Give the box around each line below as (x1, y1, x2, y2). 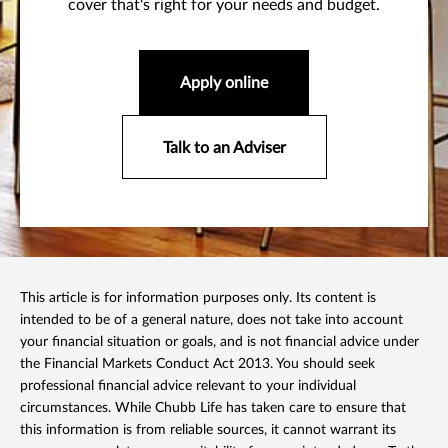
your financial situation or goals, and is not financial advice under (20, 335, 419, 350)
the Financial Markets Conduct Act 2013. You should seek (20, 357, 375, 372)
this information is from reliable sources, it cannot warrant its (20, 423, 396, 438)
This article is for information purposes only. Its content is (20, 291, 376, 306)
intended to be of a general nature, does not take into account (20, 313, 403, 328)
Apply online (180, 74, 268, 91)
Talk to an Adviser (162, 139, 286, 156)
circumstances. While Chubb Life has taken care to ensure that (20, 401, 406, 416)
